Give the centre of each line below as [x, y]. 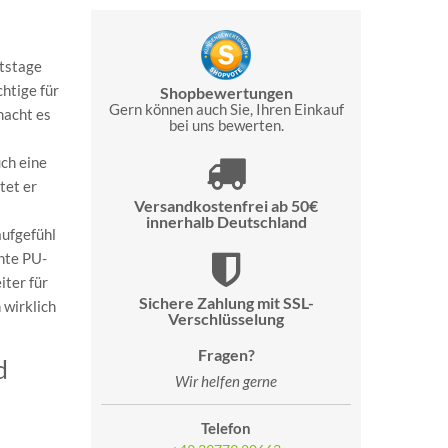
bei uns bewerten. [226, 124]
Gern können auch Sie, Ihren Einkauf [226, 108]
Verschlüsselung [226, 318]
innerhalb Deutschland [226, 221]
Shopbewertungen [226, 92]
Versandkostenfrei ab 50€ [226, 205]
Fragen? [226, 354]
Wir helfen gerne [226, 380]
